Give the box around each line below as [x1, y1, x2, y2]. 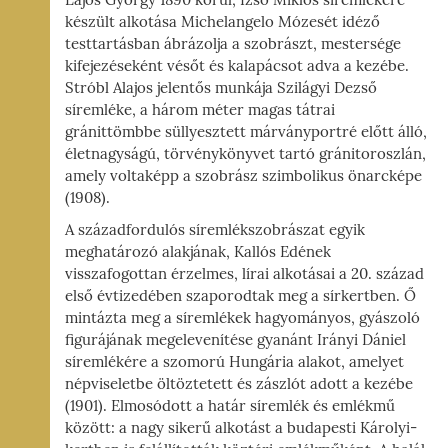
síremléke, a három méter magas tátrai [65, 101, 335, 120]
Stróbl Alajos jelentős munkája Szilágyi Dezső [65, 79, 377, 98]
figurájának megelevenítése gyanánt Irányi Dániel [65, 331, 406, 350]
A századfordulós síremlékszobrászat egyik [65, 221, 365, 240]
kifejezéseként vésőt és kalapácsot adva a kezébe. [65, 57, 409, 76]
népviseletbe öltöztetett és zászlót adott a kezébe [65, 375, 413, 394]
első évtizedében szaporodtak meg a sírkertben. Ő [65, 287, 416, 306]
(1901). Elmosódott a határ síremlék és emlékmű [65, 397, 395, 416]
